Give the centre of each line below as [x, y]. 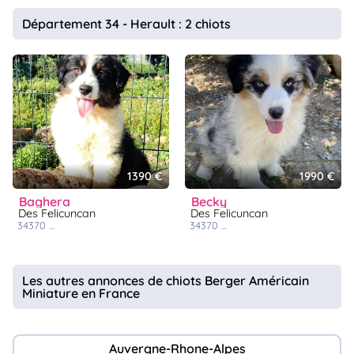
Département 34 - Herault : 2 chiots [126, 24]
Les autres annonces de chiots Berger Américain [166, 281]
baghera [49, 202]
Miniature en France [81, 294]
